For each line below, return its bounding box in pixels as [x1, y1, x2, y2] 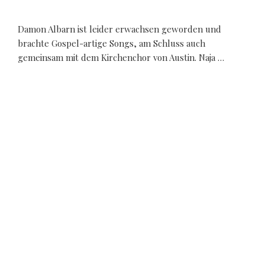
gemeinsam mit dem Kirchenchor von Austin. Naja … [18, 51, 224, 64]
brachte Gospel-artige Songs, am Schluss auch [18, 37, 205, 50]
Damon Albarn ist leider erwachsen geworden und [18, 23, 221, 35]
